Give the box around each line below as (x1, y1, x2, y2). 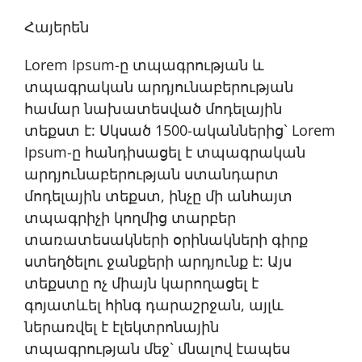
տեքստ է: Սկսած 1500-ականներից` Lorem (24, 120, 335, 140)
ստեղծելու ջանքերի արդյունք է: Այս (24, 251, 292, 271)
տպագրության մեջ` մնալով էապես (24, 339, 290, 358)
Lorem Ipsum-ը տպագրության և (24, 55, 264, 74)
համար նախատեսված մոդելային (24, 99, 282, 118)
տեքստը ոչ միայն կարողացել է (24, 273, 259, 293)
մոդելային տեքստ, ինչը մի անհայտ (24, 186, 293, 205)
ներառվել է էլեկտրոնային (24, 317, 219, 336)
